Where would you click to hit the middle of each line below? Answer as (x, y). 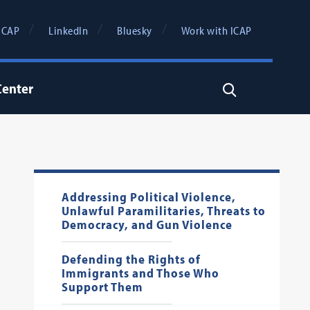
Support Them (102, 287)
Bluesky (135, 30)
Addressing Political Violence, (148, 197)
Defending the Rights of (131, 259)
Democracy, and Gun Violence (147, 225)
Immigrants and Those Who (140, 273)
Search (239, 88)
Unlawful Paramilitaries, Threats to (163, 211)
